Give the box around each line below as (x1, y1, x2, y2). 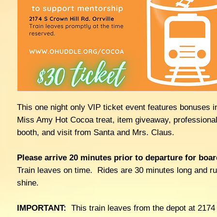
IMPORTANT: (16, 203, 71, 213)
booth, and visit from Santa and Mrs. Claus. (16, 127, 174, 137)
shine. (16, 178, 41, 187)
